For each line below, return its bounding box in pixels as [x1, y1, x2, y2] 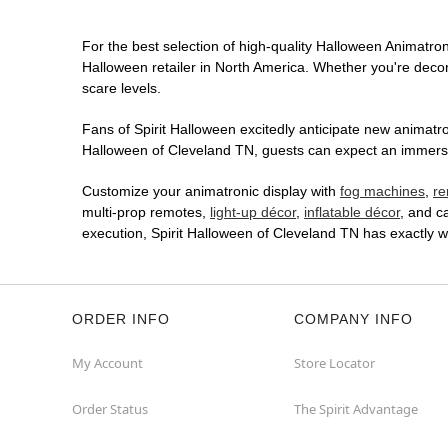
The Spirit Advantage [294, 400, 418, 419]
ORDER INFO [72, 311, 170, 328]
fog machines [340, 183, 425, 200]
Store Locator [294, 354, 375, 373]
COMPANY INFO [294, 311, 413, 328]
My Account [72, 354, 143, 373]
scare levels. [82, 80, 161, 97]
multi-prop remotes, [82, 204, 210, 221]
